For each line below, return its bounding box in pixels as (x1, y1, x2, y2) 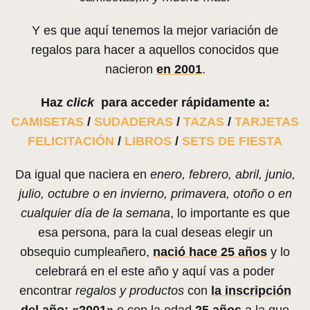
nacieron (104, 62, 156, 77)
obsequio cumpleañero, (20, 245, 153, 259)
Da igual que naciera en (15, 167, 150, 182)
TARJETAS (235, 115, 299, 129)
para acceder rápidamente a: (97, 95, 270, 110)
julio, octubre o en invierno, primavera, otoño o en (18, 187, 292, 201)
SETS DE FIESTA (182, 134, 282, 149)
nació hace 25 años (153, 245, 267, 259)
